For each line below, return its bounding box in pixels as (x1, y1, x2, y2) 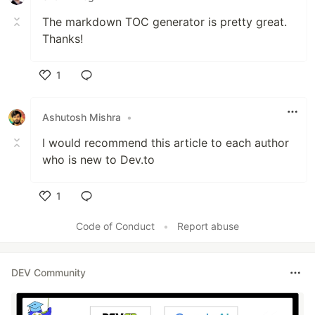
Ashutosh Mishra (42, 111, 121, 124)
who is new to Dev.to (42, 152, 155, 167)
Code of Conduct (76, 219, 155, 232)
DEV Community (11, 266, 86, 279)
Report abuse (177, 219, 239, 232)
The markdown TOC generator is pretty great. (42, 14, 287, 29)
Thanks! (42, 31, 83, 46)
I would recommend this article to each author (42, 135, 289, 150)
